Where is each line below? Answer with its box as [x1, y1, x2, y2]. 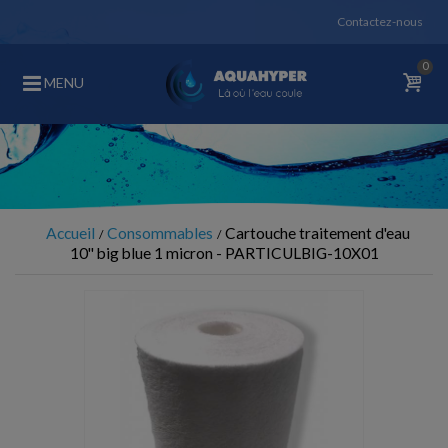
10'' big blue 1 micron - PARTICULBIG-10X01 [69, 244, 379, 262]
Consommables [107, 224, 213, 242]
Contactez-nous [337, 14, 423, 29]
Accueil [46, 224, 95, 242]
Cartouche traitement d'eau [225, 224, 410, 242]
